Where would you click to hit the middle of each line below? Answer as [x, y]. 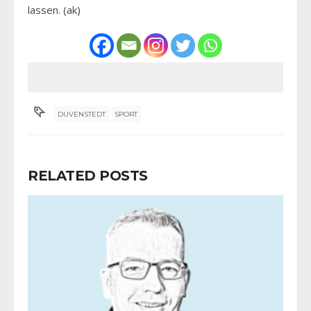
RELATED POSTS [88, 175]
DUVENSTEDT [82, 114]
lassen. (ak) [54, 9]
